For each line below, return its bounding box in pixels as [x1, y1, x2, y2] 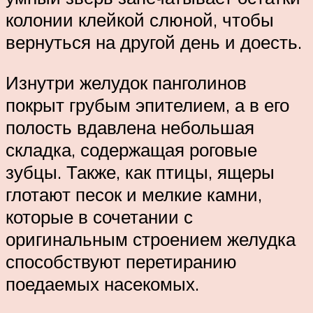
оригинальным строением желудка [6, 227, 296, 250]
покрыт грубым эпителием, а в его [6, 93, 289, 116]
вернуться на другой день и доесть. [6, 31, 302, 54]
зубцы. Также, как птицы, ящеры [6, 160, 275, 183]
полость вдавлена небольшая [6, 115, 254, 138]
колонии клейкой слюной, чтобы [6, 8, 274, 31]
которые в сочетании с [6, 205, 193, 228]
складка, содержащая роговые [6, 138, 257, 161]
